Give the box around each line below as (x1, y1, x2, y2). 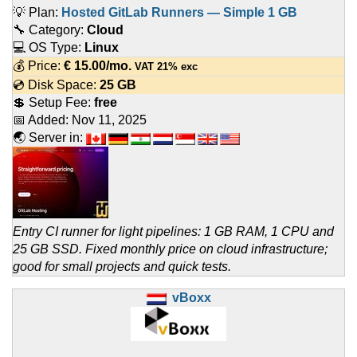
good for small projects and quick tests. (13, 260, 231, 274)
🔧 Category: (13, 23, 87, 37)
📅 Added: (13, 113, 72, 127)
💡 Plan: (13, 6, 61, 20)
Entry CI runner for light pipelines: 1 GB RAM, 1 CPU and (13, 225, 334, 239)
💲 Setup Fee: (13, 96, 94, 110)
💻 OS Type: (13, 41, 84, 55)
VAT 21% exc (131, 61, 198, 73)
